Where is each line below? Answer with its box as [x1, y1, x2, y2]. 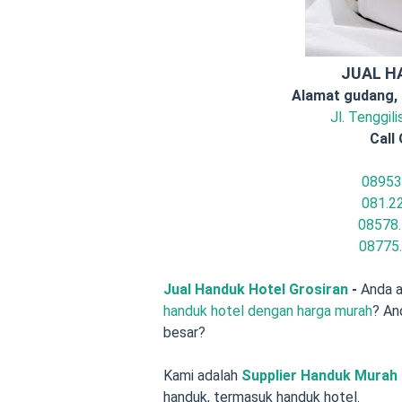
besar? [163, 324, 205, 341]
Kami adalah [163, 367, 241, 384]
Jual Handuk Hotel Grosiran [163, 281, 348, 298]
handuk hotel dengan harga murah [163, 302, 372, 319]
